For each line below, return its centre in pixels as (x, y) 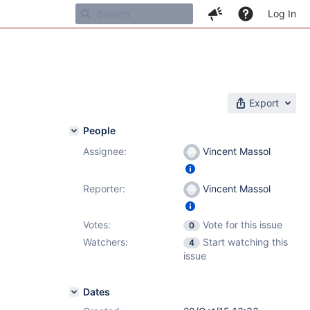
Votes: (97, 225)
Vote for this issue (243, 225)
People (99, 130)
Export (264, 103)
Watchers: (106, 242)
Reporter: (104, 189)
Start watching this (245, 242)
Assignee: (105, 151)
